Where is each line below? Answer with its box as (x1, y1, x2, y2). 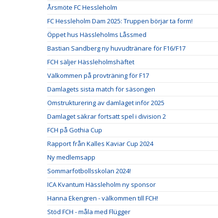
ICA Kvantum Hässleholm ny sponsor (47, 180, 156, 189)
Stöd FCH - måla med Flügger (47, 207, 130, 216)
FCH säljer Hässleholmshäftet (47, 57, 134, 66)
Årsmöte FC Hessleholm (47, 2, 117, 12)
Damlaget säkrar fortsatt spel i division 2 (47, 111, 166, 121)
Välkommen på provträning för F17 (47, 71, 149, 80)
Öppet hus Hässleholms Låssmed (47, 30, 146, 39)
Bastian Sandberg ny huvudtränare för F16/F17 (47, 43, 185, 53)
